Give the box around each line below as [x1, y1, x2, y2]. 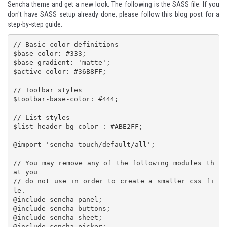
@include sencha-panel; [13, 195, 102, 203]
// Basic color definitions [13, 40, 119, 48]
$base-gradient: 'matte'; [13, 58, 110, 66]
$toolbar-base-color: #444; [13, 95, 119, 103]
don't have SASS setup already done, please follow [8, 10, 162, 19]
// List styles [13, 113, 70, 121]
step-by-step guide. [8, 20, 62, 29]
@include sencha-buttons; [13, 204, 110, 212]
